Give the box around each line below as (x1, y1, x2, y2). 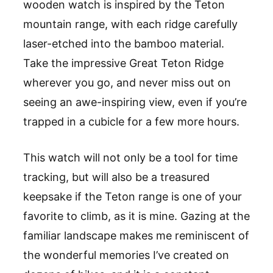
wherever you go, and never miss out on (23, 76, 231, 90)
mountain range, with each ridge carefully (23, 18, 238, 31)
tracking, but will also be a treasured (23, 171, 210, 184)
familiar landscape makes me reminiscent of (23, 229, 249, 243)
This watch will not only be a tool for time (23, 151, 238, 165)
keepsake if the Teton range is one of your (23, 190, 242, 204)
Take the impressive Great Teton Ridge (23, 57, 224, 70)
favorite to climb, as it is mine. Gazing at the (23, 210, 250, 223)
